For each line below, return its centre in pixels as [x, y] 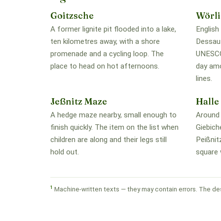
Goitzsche [72, 16]
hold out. [65, 152]
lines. [204, 79]
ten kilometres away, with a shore [105, 42]
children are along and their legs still [109, 139]
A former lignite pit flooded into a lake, [113, 29]
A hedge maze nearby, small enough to [113, 115]
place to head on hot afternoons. [105, 66]
